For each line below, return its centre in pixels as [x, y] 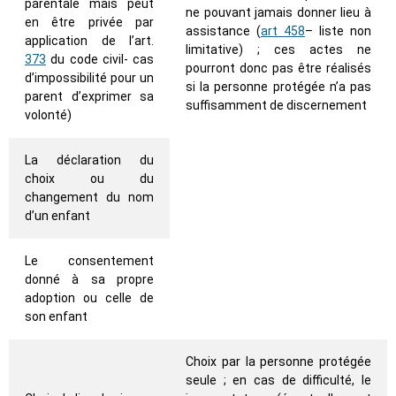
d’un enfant [57, 216]
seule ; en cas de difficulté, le [278, 381]
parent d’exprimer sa [89, 97]
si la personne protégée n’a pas [278, 87]
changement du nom [89, 198]
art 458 [283, 31]
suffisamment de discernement [276, 106]
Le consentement [89, 261]
